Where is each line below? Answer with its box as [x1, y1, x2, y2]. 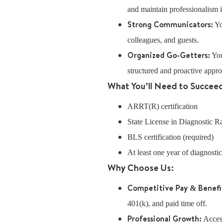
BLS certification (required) [127, 133, 214, 141]
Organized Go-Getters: [127, 50, 210, 60]
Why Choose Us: [108, 161, 174, 174]
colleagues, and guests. [127, 36, 199, 44]
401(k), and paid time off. [127, 199, 207, 208]
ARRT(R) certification [127, 102, 198, 111]
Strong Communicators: [127, 19, 213, 30]
